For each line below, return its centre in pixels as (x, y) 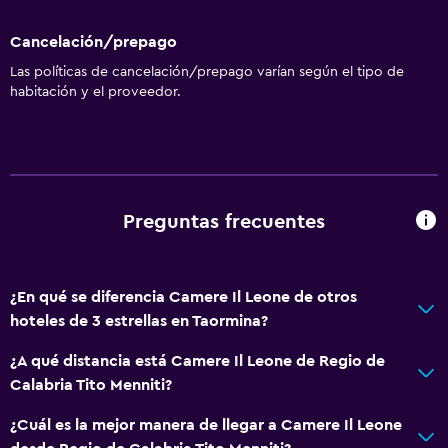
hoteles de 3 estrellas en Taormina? (139, 320)
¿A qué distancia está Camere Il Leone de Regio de (197, 360)
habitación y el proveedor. (95, 91)
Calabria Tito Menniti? (91, 384)
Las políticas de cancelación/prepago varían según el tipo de (207, 71)
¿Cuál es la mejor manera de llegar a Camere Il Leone (206, 424)
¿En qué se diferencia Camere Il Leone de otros (183, 296)
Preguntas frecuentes (224, 222)
